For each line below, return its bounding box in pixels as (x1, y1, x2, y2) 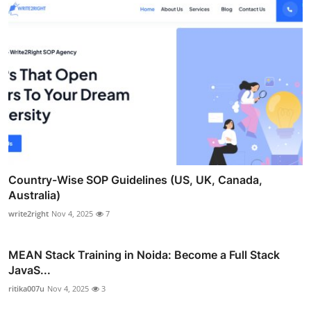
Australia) (8, 188, 60, 203)
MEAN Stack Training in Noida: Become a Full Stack (8, 248, 280, 262)
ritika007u (8, 283, 44, 294)
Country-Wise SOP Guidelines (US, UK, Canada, (8, 173, 262, 187)
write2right (8, 208, 49, 219)
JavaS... (8, 263, 51, 278)
